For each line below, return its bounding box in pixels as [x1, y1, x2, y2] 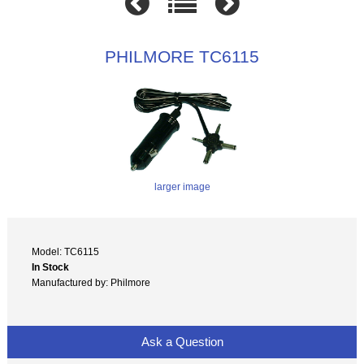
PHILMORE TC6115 [105, 46, 259, 66]
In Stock [32, 261, 70, 272]
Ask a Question [137, 334, 227, 349]
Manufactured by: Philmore [32, 276, 151, 288]
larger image [154, 181, 210, 193]
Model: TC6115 [32, 245, 100, 257]
